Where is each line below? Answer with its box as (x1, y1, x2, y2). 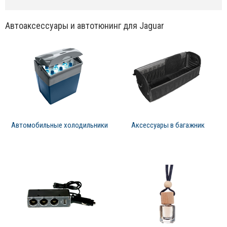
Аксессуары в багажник (131, 121, 205, 130)
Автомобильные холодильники (11, 121, 108, 130)
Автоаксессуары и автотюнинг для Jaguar (5, 20, 164, 31)
